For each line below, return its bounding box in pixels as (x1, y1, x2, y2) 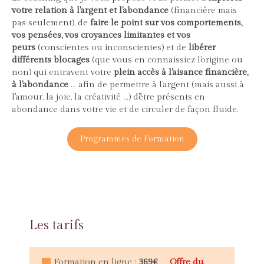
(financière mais (169, 5, 237, 15)
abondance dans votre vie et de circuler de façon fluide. (12, 104, 239, 114)
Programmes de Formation (80, 134, 184, 144)
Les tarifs (29, 217, 84, 233)
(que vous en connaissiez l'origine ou (90, 55, 243, 65)
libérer (189, 42, 216, 52)
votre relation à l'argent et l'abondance (12, 5, 169, 15)
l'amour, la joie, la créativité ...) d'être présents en (12, 92, 205, 102)
